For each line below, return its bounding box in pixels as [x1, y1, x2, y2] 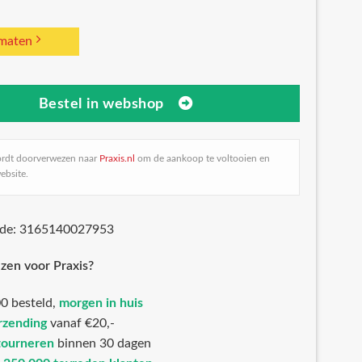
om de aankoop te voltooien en [135, 154, 270, 164]
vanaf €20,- [47, 316, 115, 330]
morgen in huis [59, 296, 143, 309]
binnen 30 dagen [54, 336, 151, 350]
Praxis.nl [99, 154, 135, 164]
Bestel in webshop [38, 96, 164, 111]
